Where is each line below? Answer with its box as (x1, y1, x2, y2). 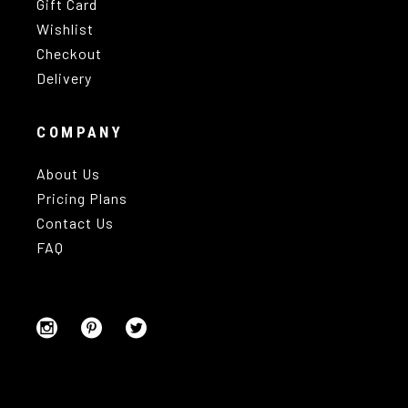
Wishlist (36, 19, 94, 37)
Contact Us (36, 213, 114, 231)
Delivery (36, 68, 92, 87)
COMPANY (36, 122, 124, 141)
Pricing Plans (36, 189, 127, 207)
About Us (36, 164, 100, 182)
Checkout (36, 44, 102, 62)
